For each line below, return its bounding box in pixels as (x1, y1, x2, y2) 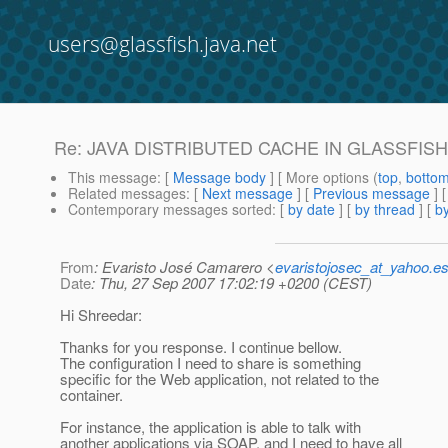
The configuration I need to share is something (60, 352, 361, 374)
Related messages (68, 183, 186, 204)
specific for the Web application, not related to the (60, 368, 379, 390)
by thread (355, 199, 415, 220)
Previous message (313, 183, 430, 204)
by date (288, 199, 335, 220)
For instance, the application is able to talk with (60, 416, 361, 438)
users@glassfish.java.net (48, 30, 277, 58)
